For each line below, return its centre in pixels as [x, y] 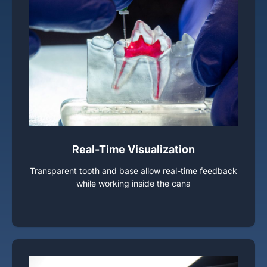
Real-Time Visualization [133, 149]
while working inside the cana [133, 183]
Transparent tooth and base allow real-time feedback [133, 171]
